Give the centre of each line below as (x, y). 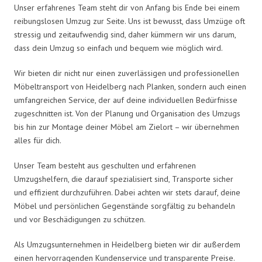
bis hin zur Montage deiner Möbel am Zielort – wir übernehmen (127, 127)
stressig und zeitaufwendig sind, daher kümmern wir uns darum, (125, 34)
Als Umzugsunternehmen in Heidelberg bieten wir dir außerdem (127, 244)
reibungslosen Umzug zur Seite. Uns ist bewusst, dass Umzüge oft (130, 21)
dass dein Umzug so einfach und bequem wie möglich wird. (118, 48)
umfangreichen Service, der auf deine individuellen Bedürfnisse (126, 100)
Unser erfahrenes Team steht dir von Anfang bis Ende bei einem (127, 7)
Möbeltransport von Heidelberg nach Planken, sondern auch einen (130, 86)
